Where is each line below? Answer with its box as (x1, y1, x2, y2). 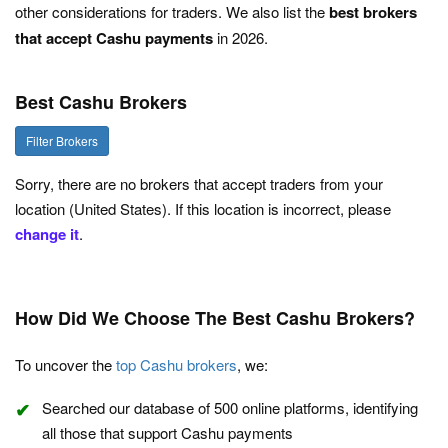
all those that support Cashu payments (42, 422, 293, 444)
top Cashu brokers (116, 354, 237, 376)
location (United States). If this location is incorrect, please (15, 198, 391, 220)
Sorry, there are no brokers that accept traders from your (15, 173, 383, 195)
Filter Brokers (26, 132, 98, 150)
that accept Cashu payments (15, 27, 213, 49)
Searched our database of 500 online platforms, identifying (42, 397, 418, 419)
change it (15, 223, 79, 246)
